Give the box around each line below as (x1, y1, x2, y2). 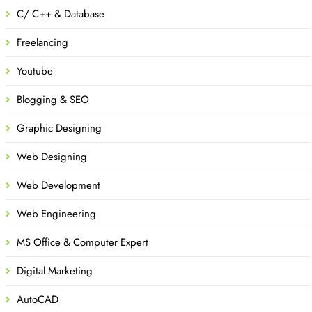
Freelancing (17, 34, 68, 50)
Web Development (17, 177, 100, 193)
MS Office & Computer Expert (17, 234, 148, 250)
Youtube (17, 63, 53, 79)
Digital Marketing (17, 263, 93, 279)
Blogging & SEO (17, 91, 89, 107)
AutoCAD (17, 291, 58, 307)
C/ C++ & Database (17, 6, 104, 22)
